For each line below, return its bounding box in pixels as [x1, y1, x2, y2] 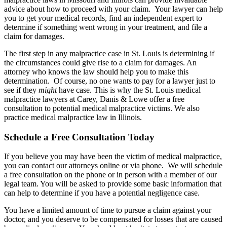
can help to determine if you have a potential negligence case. [4, 188, 200, 198]
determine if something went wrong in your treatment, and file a [4, 22, 207, 31]
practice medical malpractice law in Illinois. [4, 112, 142, 122]
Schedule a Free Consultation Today [4, 131, 155, 142]
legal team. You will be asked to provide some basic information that [4, 179, 221, 188]
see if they [4, 85, 39, 94]
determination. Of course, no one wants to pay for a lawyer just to [4, 76, 215, 85]
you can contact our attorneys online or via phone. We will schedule [4, 161, 222, 170]
